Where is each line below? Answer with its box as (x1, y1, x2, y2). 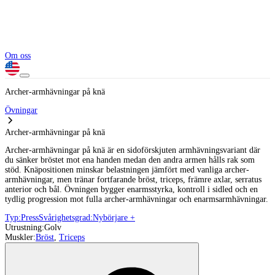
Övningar (5, 105, 37, 115)
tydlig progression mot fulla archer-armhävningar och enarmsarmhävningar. (5, 195, 268, 204)
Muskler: (5, 233, 36, 242)
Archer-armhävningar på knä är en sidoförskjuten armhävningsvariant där (5, 145, 260, 155)
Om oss (5, 50, 31, 60)
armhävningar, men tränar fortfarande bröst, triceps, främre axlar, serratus (5, 175, 261, 185)
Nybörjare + (93, 213, 135, 223)
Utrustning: (5, 223, 44, 233)
